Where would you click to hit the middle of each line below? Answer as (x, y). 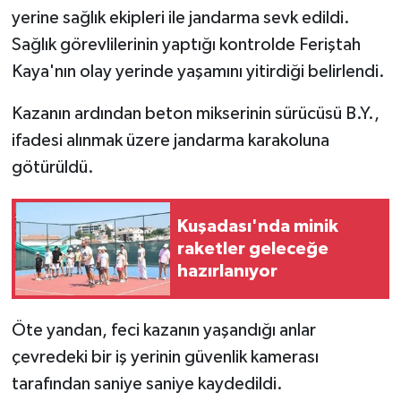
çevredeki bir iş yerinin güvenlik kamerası (165, 358)
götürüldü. (52, 168)
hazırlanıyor (227, 271)
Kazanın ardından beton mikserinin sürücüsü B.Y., (195, 114)
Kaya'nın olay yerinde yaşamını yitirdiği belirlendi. (198, 72)
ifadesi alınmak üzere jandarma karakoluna (170, 141)
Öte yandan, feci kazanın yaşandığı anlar (163, 331)
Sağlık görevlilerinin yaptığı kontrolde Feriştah (186, 45)
